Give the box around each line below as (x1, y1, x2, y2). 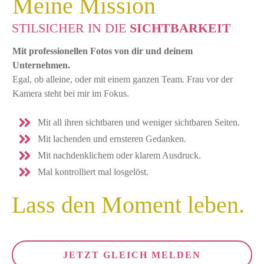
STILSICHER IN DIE (12, 21, 126, 36)
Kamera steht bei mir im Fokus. (12, 88, 129, 99)
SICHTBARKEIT (126, 21, 231, 36)
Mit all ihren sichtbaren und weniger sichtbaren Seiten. (38, 117, 242, 128)
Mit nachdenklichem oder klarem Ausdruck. (38, 150, 201, 161)
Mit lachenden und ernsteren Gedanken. (38, 134, 189, 144)
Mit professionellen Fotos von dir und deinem (12, 46, 193, 57)
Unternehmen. (12, 60, 70, 71)
